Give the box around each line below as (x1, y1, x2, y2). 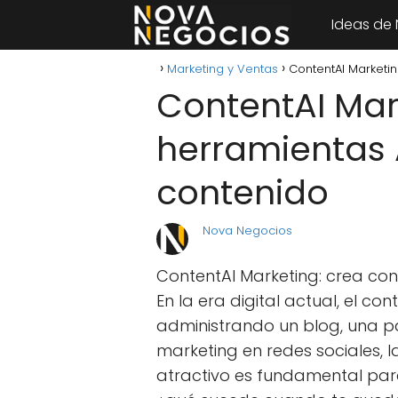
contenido (156, 169, 329, 216)
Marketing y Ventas (167, 60, 278, 77)
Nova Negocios (203, 222, 292, 239)
